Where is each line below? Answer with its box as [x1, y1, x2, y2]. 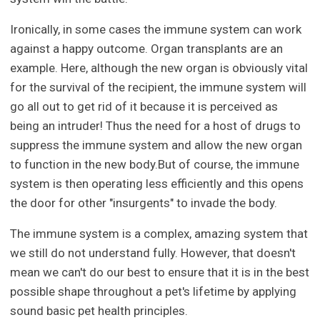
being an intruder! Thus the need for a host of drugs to [10, 119, 301, 134]
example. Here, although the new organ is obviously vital [10, 61, 309, 76]
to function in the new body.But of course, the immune [10, 157, 300, 172]
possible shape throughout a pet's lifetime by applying [10, 284, 297, 299]
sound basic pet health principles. [10, 304, 189, 319]
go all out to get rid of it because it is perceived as [10, 99, 279, 114]
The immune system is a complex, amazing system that [10, 226, 309, 241]
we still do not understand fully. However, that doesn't [10, 246, 296, 261]
